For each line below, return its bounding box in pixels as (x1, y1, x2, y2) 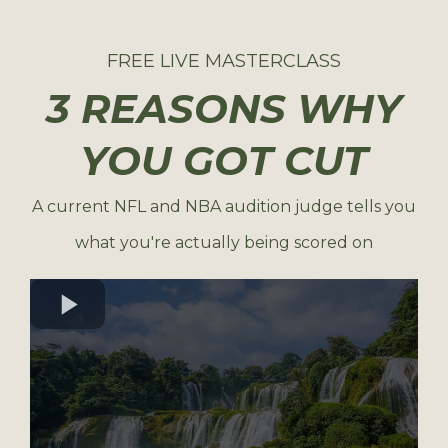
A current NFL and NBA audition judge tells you (32, 197, 416, 216)
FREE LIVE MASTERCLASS (107, 50, 341, 72)
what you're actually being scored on (75, 233, 373, 252)
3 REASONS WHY (46, 84, 402, 133)
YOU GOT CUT (80, 136, 368, 185)
